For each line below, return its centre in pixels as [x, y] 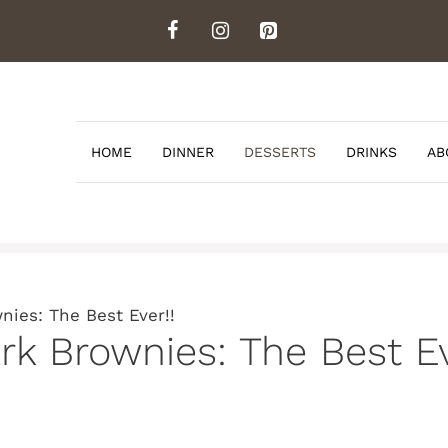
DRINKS [371, 152]
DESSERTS [280, 152]
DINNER [188, 152]
